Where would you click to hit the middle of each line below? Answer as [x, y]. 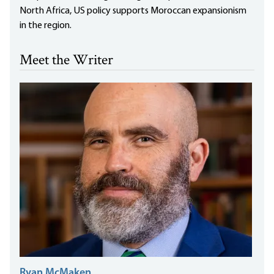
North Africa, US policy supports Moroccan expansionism [133, 11]
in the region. [46, 26]
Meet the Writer [66, 61]
